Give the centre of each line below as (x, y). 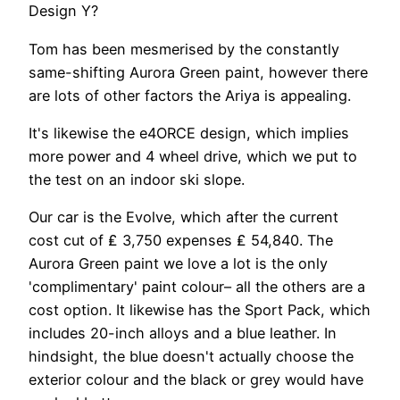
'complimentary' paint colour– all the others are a (197, 287)
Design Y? (63, 11)
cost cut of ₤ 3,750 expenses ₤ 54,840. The (181, 241)
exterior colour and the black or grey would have (196, 380)
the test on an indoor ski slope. (137, 179)
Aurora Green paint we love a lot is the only (178, 264)
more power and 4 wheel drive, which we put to (193, 156)
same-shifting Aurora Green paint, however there (198, 72)
